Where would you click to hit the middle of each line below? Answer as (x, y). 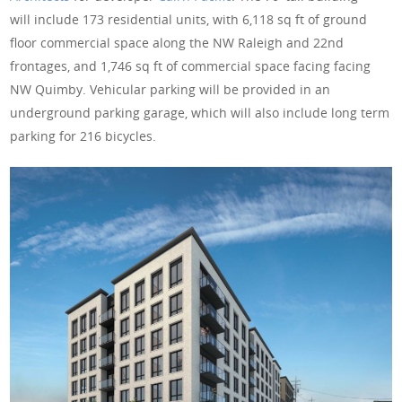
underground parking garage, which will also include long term (200, 113)
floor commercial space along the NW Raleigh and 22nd (177, 43)
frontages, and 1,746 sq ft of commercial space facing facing (191, 66)
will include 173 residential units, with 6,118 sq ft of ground (189, 20)
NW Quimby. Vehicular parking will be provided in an (170, 90)
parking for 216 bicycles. (83, 136)
